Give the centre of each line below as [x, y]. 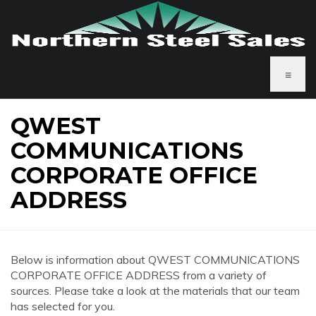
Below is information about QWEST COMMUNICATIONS [155, 260]
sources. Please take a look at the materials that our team [155, 291]
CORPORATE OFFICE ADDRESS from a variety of [139, 275]
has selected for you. [63, 306]
